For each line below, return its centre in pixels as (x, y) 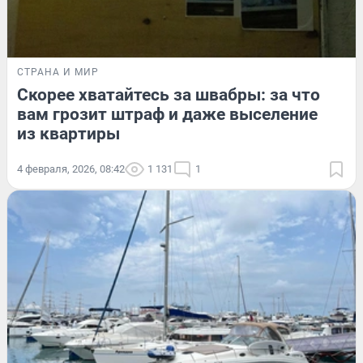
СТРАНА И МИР (58, 72)
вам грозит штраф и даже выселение (167, 114)
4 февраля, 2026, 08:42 (71, 169)
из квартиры (68, 133)
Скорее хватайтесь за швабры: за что (169, 94)
